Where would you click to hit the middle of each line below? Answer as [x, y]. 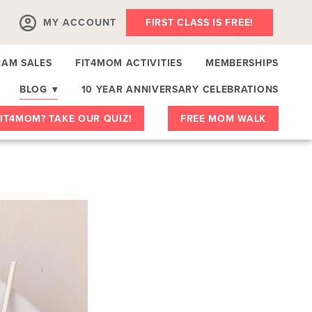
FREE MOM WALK [223, 118]
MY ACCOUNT [79, 22]
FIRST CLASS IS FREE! [200, 22]
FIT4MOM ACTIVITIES [129, 62]
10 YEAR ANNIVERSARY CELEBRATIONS [180, 89]
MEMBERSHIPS [242, 62]
